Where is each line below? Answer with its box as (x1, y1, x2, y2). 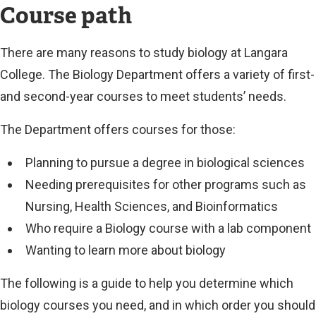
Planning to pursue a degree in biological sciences (25, 154, 305, 170)
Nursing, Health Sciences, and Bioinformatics (25, 198, 278, 214)
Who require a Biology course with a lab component (25, 220, 311, 236)
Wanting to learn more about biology (25, 242, 226, 257)
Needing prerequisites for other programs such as (25, 176, 306, 192)
